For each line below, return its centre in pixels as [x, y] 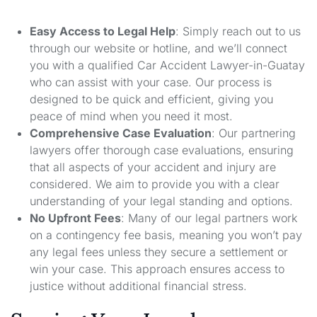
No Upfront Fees [76, 218]
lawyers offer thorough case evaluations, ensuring [162, 150]
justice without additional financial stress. [139, 286]
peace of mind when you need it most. [132, 116]
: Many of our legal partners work [209, 218]
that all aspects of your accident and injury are [153, 167]
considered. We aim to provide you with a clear [155, 184]
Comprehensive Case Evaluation [121, 133]
